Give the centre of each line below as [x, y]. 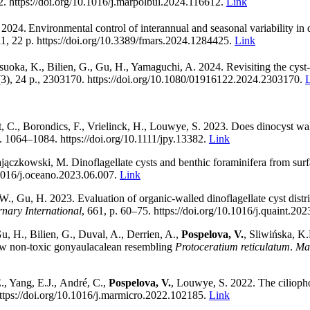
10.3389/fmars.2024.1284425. [167, 40]
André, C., [84, 283]
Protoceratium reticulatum [232, 247]
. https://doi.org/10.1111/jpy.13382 [129, 139]
